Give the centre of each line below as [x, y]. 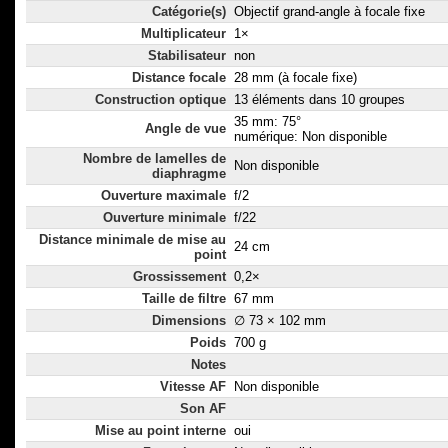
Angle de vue [185, 129]
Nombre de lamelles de [154, 159]
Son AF [203, 409]
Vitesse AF [193, 387]
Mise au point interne [160, 431]
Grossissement [179, 277]
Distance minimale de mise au [132, 240]
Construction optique [160, 100]
